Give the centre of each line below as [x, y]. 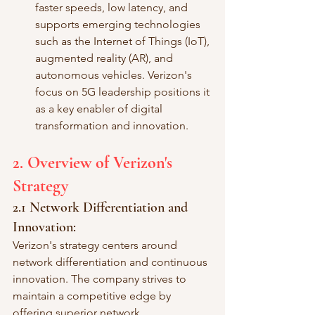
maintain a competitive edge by [93, 295]
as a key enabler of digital [100, 108]
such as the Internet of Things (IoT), [124, 41]
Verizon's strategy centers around [96, 245]
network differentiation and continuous [111, 262]
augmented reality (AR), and [105, 58]
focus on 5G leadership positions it [124, 91]
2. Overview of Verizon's [95, 162]
